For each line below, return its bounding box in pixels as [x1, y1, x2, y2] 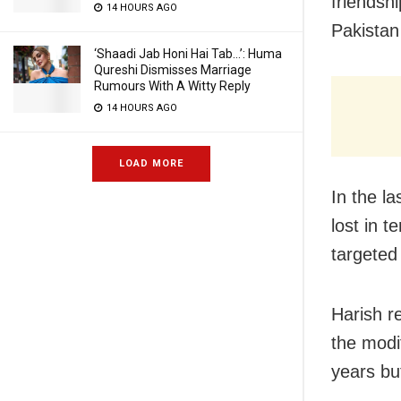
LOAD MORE [119, 158, 183, 169]
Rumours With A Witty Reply [94, 79, 251, 93]
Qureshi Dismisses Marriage [94, 63, 252, 77]
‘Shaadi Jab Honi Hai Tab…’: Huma [94, 47, 282, 61]
